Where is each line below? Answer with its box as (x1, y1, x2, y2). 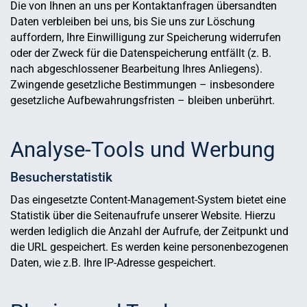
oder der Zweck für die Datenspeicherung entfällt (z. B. (10, 47, 271, 60)
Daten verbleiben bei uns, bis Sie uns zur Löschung (10, 15, 255, 29)
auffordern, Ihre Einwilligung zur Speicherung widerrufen (10, 31, 281, 45)
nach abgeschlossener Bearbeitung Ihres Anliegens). (10, 62, 262, 76)
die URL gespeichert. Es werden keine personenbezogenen (10, 241, 288, 254)
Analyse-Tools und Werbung (10, 137, 275, 163)
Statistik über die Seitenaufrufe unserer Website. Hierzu (10, 209, 275, 223)
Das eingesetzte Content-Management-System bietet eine (10, 193, 286, 207)
